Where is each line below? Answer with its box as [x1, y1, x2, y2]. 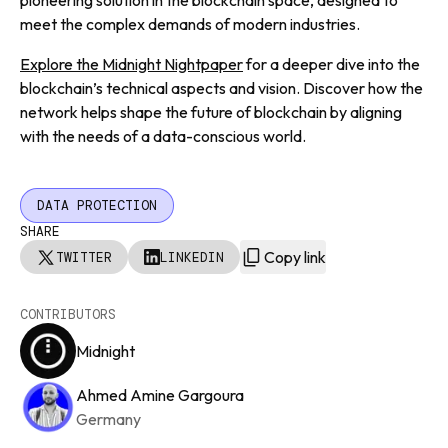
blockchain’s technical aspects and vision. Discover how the [20, 78, 423, 99]
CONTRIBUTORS [20, 306, 116, 324]
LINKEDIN [160, 248, 224, 266]
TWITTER [56, 248, 112, 266]
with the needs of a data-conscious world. [20, 126, 306, 147]
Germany [76, 409, 141, 430]
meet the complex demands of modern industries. [20, 14, 360, 35]
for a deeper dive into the [243, 54, 420, 75]
